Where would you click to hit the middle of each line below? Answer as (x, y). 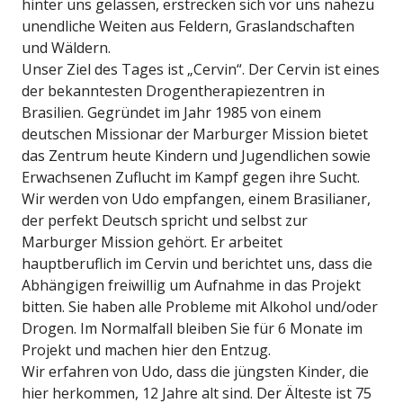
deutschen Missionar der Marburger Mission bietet (195, 134)
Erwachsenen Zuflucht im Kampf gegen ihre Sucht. (191, 177)
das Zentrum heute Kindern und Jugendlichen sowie (196, 156)
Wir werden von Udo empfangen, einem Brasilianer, (196, 199)
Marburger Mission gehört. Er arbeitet (152, 242)
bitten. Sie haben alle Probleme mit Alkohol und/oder (200, 307)
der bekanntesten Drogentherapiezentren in (173, 91)
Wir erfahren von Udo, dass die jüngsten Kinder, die (195, 372)
